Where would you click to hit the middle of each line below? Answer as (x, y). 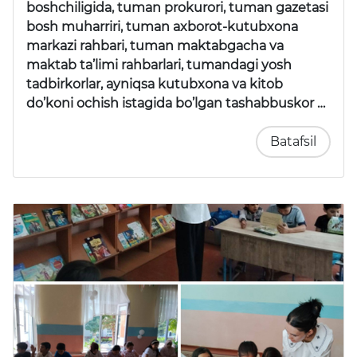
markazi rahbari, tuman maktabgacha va (155, 46)
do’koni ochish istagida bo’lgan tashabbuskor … (176, 104)
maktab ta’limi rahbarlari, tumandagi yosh (159, 65)
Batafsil (293, 142)
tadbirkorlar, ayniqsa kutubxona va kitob (155, 84)
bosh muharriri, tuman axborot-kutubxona (162, 27)
